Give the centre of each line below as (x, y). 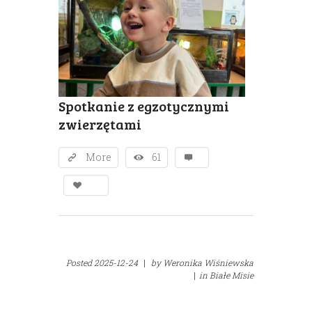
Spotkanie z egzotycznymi (144, 106)
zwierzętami (100, 124)
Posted (80, 262)
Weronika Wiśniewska (208, 262)
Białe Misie (232, 275)
